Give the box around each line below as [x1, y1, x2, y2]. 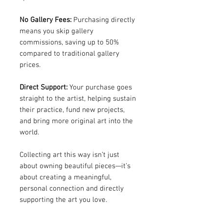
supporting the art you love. [20, 196, 107, 204]
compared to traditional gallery [20, 49, 119, 58]
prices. [20, 61, 41, 69]
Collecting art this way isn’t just [20, 151, 119, 159]
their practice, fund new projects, [20, 106, 125, 114]
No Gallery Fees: [20, 16, 71, 24]
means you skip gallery [20, 27, 93, 36]
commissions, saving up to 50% [20, 38, 119, 47]
